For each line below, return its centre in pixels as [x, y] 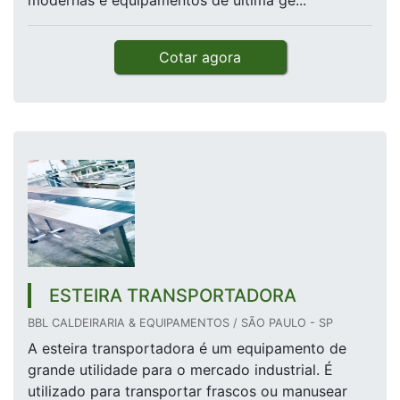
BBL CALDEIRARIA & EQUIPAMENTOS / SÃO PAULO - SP [180, 323]
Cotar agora [200, 58]
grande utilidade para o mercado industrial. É [180, 370]
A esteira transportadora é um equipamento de [187, 349]
